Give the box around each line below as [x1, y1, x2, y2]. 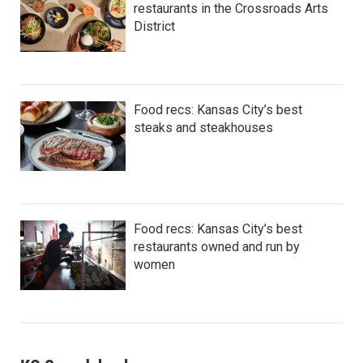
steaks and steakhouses [134, 120, 273, 135]
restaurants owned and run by [134, 239, 300, 254]
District [134, 19, 175, 34]
